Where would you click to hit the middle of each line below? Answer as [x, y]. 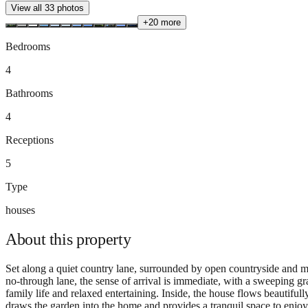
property [104, 239]
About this [41, 239]
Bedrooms [28, 46]
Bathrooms [29, 93]
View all [28, 8]
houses [20, 210]
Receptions [30, 140]
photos [69, 8]
